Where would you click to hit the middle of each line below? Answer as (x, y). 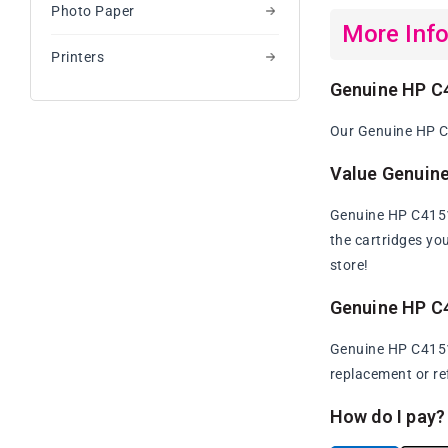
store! (349, 265)
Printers (77, 56)
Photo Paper (93, 10)
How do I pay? (387, 417)
